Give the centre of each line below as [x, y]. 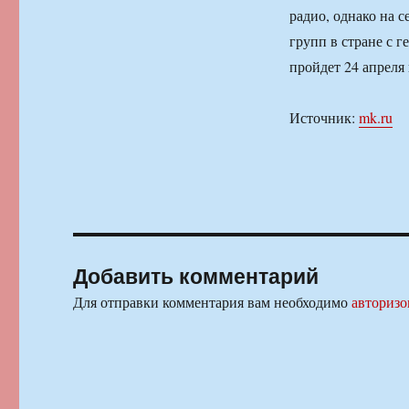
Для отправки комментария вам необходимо [213, 302]
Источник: [324, 118]
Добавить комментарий [196, 276]
